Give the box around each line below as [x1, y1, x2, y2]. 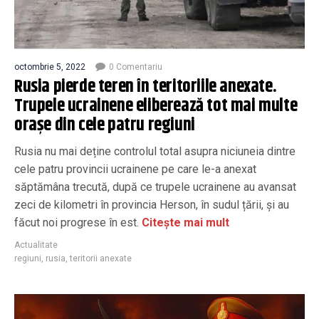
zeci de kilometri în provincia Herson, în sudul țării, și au [14, 197, 289, 211]
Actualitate [14, 239, 58, 250]
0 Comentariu [109, 61, 162, 72]
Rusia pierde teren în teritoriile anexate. [14, 73, 277, 100]
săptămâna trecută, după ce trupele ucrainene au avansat [14, 179, 296, 194]
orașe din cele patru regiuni [14, 111, 195, 139]
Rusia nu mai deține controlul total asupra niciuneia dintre [14, 144, 296, 158]
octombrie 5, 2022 [14, 61, 85, 72]
